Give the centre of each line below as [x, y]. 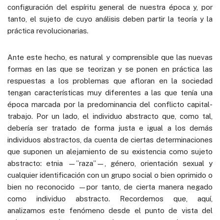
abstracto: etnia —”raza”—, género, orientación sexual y [110, 163]
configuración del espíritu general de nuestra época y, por [110, 7]
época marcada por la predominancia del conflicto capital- [110, 104]
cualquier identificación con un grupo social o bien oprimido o [110, 175]
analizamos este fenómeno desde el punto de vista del [110, 210]
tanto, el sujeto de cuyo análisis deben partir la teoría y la [110, 19]
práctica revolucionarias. [48, 30]
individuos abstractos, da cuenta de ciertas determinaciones [110, 139]
